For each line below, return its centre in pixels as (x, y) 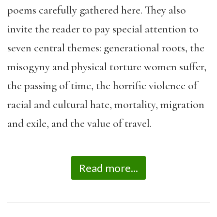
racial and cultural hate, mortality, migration (106, 104)
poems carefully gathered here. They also (97, 10)
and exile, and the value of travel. (79, 123)
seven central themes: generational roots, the (106, 48)
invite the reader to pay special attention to (103, 29)
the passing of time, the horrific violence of (102, 85)
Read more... (108, 168)
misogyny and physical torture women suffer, (107, 67)
